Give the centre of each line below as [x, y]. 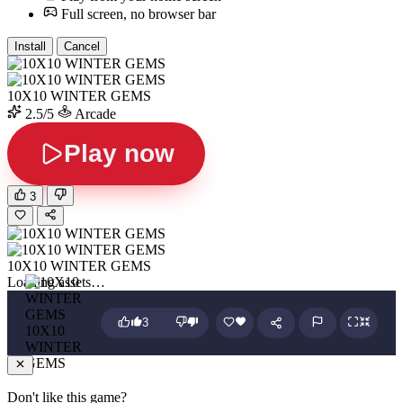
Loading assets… [56, 282]
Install [30, 47]
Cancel [82, 47]
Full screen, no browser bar [139, 14]
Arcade [94, 114]
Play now [119, 154]
